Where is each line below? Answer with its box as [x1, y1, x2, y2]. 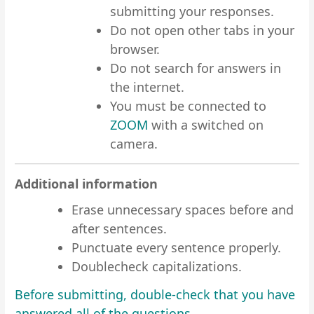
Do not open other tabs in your [109, 22, 294, 39]
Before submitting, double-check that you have [15, 286, 296, 303]
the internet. [109, 78, 184, 96]
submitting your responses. [109, 3, 274, 20]
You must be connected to [109, 97, 266, 115]
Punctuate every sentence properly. [71, 238, 282, 256]
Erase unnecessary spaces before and [71, 200, 294, 218]
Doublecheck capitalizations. [71, 257, 243, 275]
